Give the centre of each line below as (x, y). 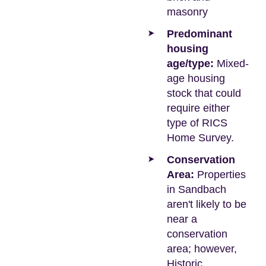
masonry (187, 12)
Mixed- (231, 64)
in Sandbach (197, 189)
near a (182, 219)
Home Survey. (200, 138)
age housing (196, 78)
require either (198, 108)
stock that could (204, 93)
